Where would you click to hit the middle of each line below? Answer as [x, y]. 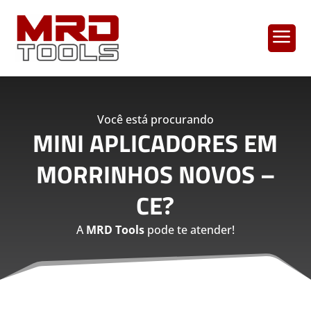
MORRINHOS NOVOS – [155, 174]
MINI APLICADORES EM [155, 143]
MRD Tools [115, 229]
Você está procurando [155, 119]
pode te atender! [189, 229]
